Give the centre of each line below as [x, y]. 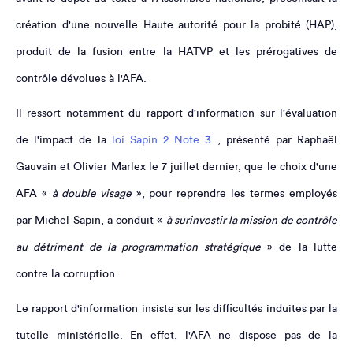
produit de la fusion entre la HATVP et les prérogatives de [176, 52]
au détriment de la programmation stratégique [138, 247]
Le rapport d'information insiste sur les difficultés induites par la [176, 308]
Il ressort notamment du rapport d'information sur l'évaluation [176, 113]
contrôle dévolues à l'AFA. [81, 78]
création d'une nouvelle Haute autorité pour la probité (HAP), [176, 25]
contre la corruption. [67, 274]
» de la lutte [299, 247]
